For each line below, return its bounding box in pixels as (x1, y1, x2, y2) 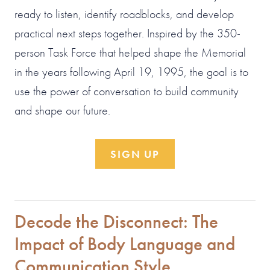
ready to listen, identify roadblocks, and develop (14, 5, 234, 22)
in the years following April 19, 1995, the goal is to (14, 63, 248, 80)
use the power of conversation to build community (14, 83, 239, 99)
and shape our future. (14, 102, 110, 118)
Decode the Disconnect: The (14, 209, 218, 233)
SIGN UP (110, 146, 160, 161)
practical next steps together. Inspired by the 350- (14, 25, 240, 41)
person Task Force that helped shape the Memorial (14, 44, 246, 60)
